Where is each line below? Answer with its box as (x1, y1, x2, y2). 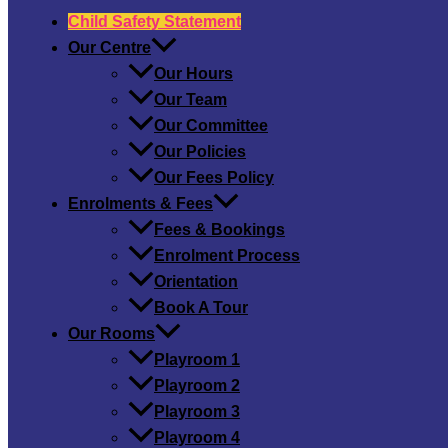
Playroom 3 (154, 403, 240, 420)
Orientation (154, 273, 238, 290)
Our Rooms (68, 325, 155, 342)
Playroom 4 (154, 429, 240, 446)
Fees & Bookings (154, 221, 285, 238)
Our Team (154, 91, 227, 108)
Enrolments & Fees (68, 195, 213, 212)
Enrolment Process (154, 247, 300, 264)
